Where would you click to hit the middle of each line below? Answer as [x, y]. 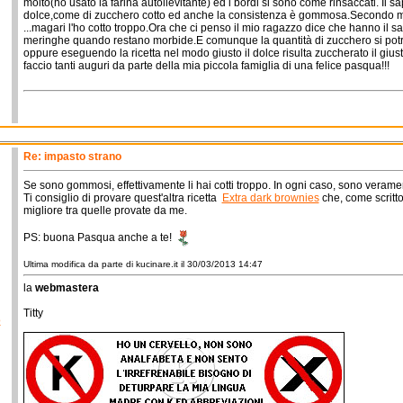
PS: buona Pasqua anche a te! [99, 237]
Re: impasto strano [72, 157]
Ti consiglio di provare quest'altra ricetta [122, 198]
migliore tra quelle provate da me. [105, 210]
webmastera [67, 288]
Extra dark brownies [270, 198]
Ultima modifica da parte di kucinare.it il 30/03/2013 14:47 [143, 264]
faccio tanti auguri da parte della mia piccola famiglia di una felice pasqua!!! [206, 66]
